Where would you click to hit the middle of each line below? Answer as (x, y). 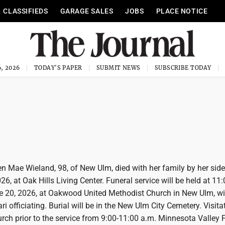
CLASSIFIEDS (26, 11)
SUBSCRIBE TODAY (183, 68)
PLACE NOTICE (182, 11)
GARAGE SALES (87, 11)
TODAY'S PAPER (58, 68)
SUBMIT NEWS (118, 68)
